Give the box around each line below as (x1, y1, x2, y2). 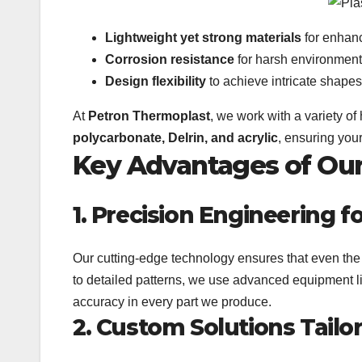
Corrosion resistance (105, 53, 234, 67)
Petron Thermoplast (88, 109, 210, 124)
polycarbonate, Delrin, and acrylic (73, 131, 278, 145)
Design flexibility (105, 74, 206, 89)
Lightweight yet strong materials (105, 31, 301, 45)
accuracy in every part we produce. (73, 294, 271, 309)
